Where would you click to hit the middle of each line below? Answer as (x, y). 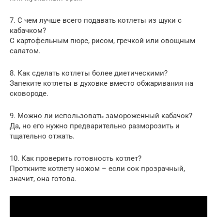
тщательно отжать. (42, 136)
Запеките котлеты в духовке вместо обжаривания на (101, 83)
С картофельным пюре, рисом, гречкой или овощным (102, 40)
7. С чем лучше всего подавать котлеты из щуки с (96, 20)
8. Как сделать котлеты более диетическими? (89, 73)
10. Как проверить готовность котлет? (76, 158)
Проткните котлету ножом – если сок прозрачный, (97, 168)
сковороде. (29, 93)
